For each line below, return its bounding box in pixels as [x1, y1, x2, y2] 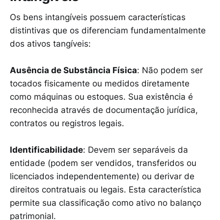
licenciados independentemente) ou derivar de [10, 171, 194, 182]
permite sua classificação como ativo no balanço [10, 198, 201, 208]
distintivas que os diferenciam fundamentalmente [10, 25, 206, 35]
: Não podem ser [137, 65, 203, 75]
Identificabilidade [10, 145, 83, 155]
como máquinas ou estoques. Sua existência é [10, 91, 193, 102]
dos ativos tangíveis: [10, 38, 91, 49]
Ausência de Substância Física [10, 65, 137, 75]
